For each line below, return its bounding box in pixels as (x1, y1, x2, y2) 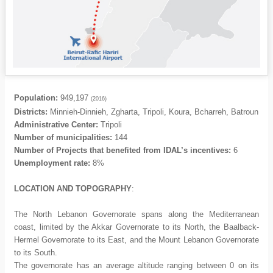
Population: (14, 93, 58, 102)
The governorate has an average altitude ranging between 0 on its (14, 261, 259, 270)
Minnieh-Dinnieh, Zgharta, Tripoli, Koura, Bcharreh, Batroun (48, 107, 258, 116)
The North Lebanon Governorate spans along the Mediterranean (14, 210, 259, 219)
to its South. (14, 248, 57, 257)
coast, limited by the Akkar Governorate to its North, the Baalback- (14, 222, 259, 232)
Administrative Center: (14, 120, 101, 129)
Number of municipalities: (14, 133, 112, 142)
